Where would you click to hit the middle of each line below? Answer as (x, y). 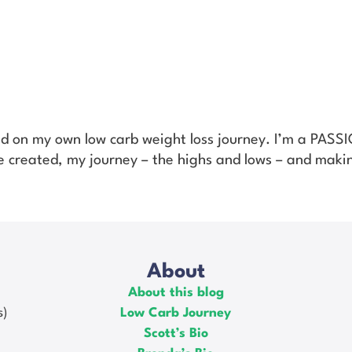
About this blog (176, 292)
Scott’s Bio (176, 333)
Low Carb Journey (176, 313)
